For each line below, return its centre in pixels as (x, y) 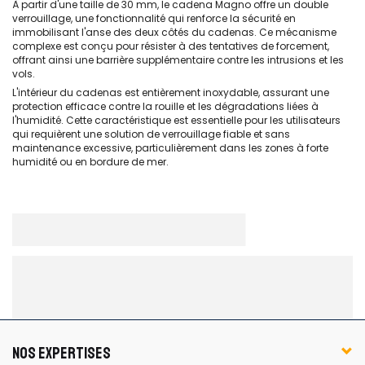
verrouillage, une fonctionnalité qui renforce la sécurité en (154, 18)
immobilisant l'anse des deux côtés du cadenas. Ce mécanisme (174, 32)
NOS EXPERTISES (62, 353)
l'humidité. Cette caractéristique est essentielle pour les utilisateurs (176, 120)
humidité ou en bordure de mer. (90, 162)
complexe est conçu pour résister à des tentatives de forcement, (171, 46)
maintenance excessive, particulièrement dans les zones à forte (170, 148)
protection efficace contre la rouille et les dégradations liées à (165, 106)
